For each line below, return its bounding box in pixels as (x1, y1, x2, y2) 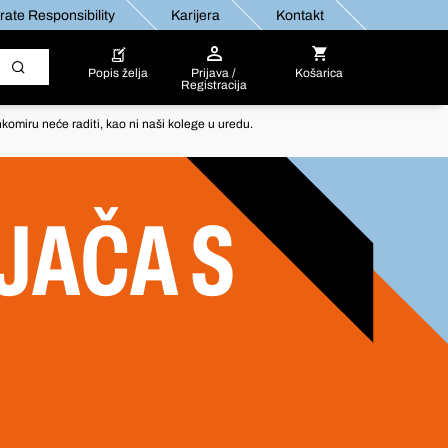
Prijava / (191, 66, 237, 80)
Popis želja (87, 66, 148, 80)
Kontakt (275, 7, 323, 23)
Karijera (170, 7, 219, 23)
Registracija (180, 78, 247, 92)
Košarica (295, 66, 344, 80)
